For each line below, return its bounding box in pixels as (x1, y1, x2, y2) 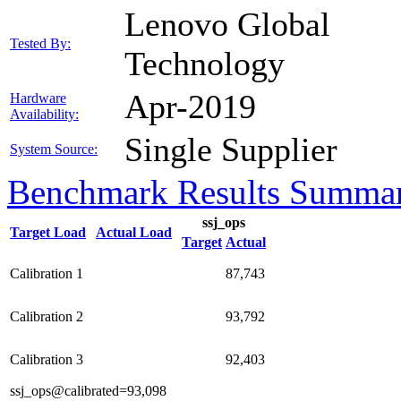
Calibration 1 (10, 266, 83, 281)
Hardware (10, 90, 66, 106)
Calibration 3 (10, 352, 83, 367)
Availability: (10, 107, 79, 122)
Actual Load (96, 225, 172, 240)
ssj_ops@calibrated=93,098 (10, 383, 166, 398)
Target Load (10, 225, 86, 240)
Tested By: (10, 36, 71, 51)
